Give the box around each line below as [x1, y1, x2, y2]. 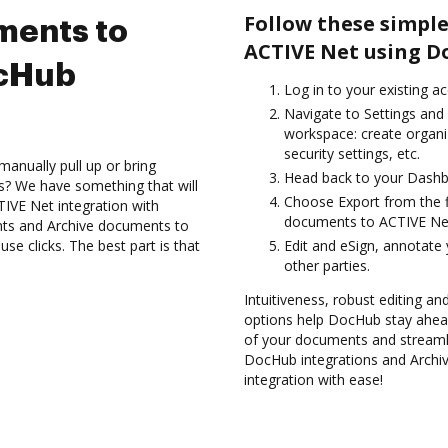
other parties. [284, 256, 370, 275]
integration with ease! [244, 370, 383, 389]
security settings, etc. [284, 144, 420, 163]
